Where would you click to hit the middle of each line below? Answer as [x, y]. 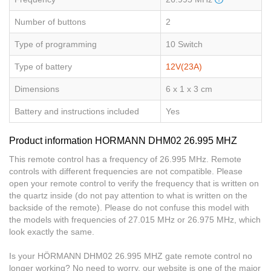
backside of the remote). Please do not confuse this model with [129, 207]
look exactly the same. [52, 231]
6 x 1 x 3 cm [189, 89]
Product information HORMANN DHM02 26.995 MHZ [123, 140]
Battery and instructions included [77, 111]
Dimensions [37, 89]
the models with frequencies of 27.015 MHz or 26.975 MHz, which [135, 219]
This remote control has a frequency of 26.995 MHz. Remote [125, 159]
